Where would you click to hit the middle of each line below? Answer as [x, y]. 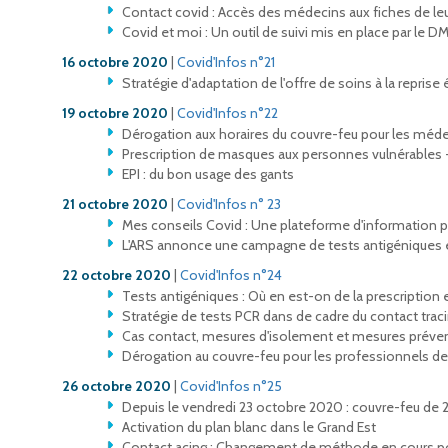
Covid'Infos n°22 [227, 112]
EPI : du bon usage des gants [208, 173]
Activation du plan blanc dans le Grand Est [249, 426]
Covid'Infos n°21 [226, 61]
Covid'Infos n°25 [231, 385]
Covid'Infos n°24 [231, 274]
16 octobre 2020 [115, 61]
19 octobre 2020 [115, 112]
